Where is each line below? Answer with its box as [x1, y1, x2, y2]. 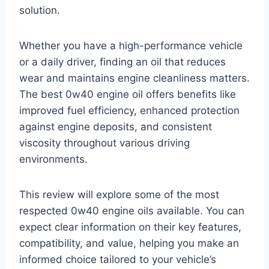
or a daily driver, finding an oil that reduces [19, 56, 226, 68]
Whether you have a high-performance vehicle [19, 40, 243, 52]
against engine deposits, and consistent [19, 121, 212, 133]
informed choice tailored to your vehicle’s [19, 253, 216, 266]
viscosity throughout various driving [19, 137, 190, 150]
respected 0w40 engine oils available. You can [19, 205, 244, 217]
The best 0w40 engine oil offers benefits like [19, 88, 236, 101]
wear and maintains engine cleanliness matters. [19, 72, 250, 85]
